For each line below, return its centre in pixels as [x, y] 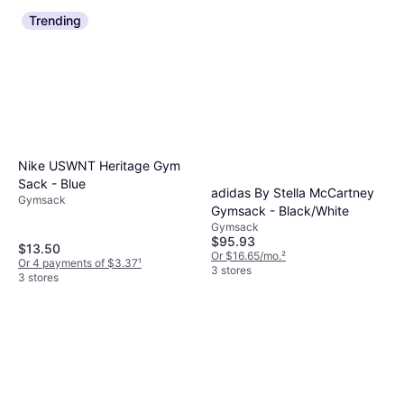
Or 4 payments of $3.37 [78, 263]
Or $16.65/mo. [246, 256]
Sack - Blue [52, 184]
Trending [55, 20]
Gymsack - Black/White [280, 211]
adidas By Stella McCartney [293, 193]
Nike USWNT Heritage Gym [99, 166]
